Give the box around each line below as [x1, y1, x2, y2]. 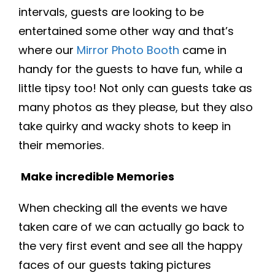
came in [179, 42, 227, 58]
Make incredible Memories [21, 169, 174, 184]
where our [18, 42, 77, 58]
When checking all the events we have [18, 200, 227, 215]
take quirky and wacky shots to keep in [18, 118, 231, 134]
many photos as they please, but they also [18, 99, 253, 115]
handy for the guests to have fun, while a [18, 61, 242, 77]
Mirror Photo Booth [77, 42, 179, 58]
